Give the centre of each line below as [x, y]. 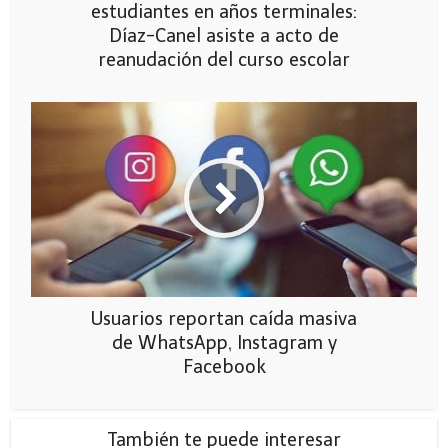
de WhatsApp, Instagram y [224, 342]
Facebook [224, 366]
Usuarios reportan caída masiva [224, 318]
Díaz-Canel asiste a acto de [224, 35]
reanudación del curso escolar [224, 59]
